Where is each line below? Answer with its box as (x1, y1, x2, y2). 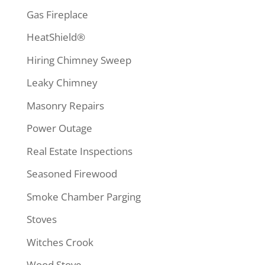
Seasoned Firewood (26, 167, 117, 181)
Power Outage (26, 121, 92, 135)
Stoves (26, 212, 57, 227)
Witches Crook (26, 235, 93, 249)
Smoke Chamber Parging (26, 189, 141, 203)
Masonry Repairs (26, 98, 104, 112)
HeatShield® (26, 30, 85, 44)
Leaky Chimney (26, 76, 98, 90)
